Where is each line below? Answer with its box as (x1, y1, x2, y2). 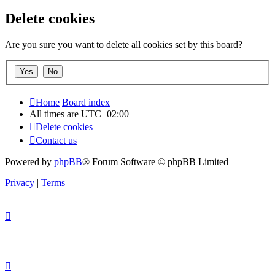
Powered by (5, 156, 54, 167)
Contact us (36, 134, 77, 145)
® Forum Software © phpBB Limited (82, 156, 228, 167)
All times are (29, 108, 81, 119)
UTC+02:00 (81, 108, 129, 119)
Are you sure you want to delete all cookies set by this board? (5, 39, 242, 50)
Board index (62, 96, 110, 107)
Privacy (5, 177, 34, 188)
